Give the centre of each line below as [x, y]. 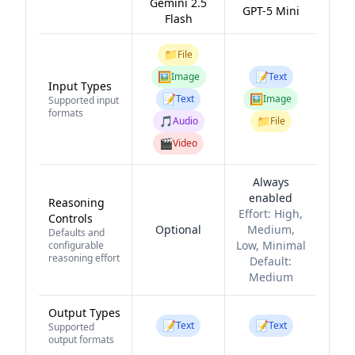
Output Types [84, 313]
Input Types [80, 86]
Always [271, 182]
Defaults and [76, 233]
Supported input [84, 100]
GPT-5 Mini [271, 11]
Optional [178, 229]
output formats [81, 340]
